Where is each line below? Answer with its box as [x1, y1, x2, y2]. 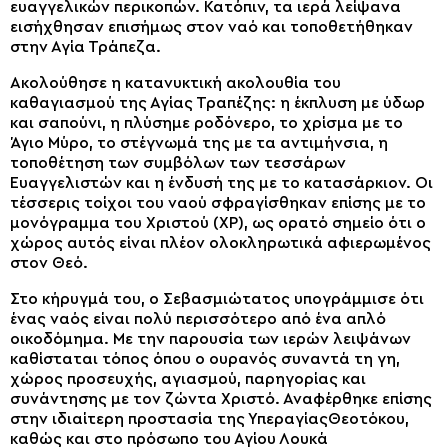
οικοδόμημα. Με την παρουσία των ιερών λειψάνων [10, 331, 411, 348]
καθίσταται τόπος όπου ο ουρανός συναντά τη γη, [10, 351, 400, 368]
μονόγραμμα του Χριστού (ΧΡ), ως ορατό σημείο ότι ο [10, 215, 426, 232]
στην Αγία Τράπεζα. [10, 39, 161, 56]
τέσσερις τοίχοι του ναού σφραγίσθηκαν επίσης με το [10, 195, 426, 212]
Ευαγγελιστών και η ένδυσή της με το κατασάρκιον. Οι [10, 175, 433, 192]
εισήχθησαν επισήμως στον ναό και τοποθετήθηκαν [10, 19, 413, 36]
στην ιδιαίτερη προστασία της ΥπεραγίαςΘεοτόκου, [10, 411, 409, 428]
